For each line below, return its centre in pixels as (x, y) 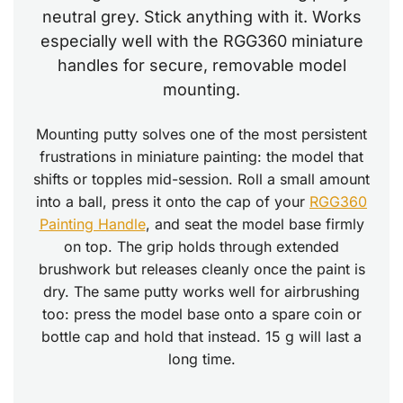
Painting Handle (92, 224)
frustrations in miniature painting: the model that (201, 157)
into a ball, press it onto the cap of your (173, 202)
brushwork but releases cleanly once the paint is (201, 269)
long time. (201, 359)
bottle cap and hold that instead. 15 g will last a (201, 337)
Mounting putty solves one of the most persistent (201, 134)
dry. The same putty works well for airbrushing (201, 292)
